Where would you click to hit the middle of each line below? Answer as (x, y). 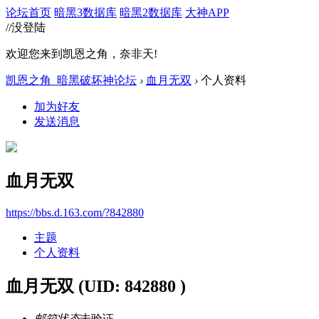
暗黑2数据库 (151, 12)
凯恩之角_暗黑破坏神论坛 (71, 80)
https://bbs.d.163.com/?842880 (75, 212)
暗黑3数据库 (85, 12)
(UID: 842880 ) (132, 286)
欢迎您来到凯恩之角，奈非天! (82, 54)
